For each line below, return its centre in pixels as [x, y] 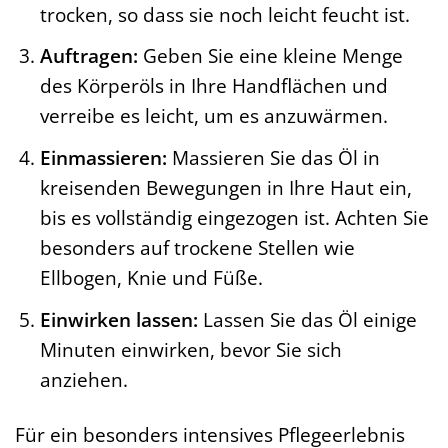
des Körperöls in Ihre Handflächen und [214, 86]
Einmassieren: [104, 158]
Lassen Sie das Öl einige [308, 319]
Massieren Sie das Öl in [274, 158]
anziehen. [84, 379]
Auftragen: [89, 56]
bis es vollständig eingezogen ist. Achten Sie [235, 218]
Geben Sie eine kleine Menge [271, 56]
